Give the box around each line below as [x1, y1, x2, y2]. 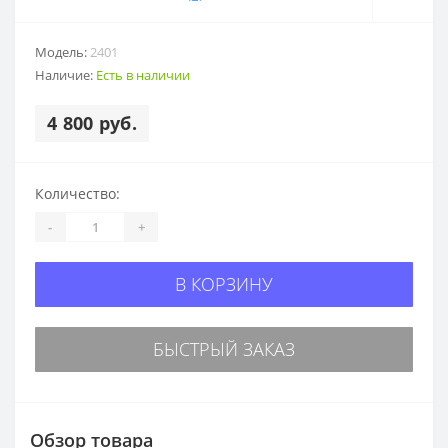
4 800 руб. [47, 111, 137, 136]
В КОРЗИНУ [175, 272, 273, 297]
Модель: [35, 43, 90, 62]
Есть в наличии [96, 66, 190, 85]
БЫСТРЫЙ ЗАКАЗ [153, 337, 295, 362]
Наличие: [35, 66, 96, 85]
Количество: [35, 184, 120, 204]
